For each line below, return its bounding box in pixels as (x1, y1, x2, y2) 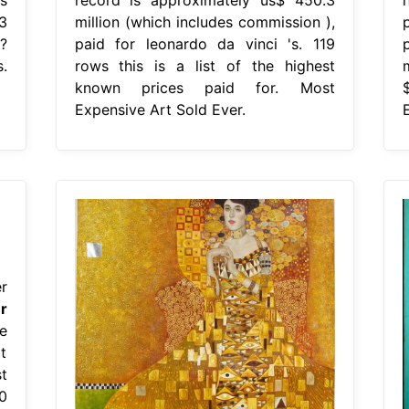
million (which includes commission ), (74, 12, 335, 31)
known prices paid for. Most (74, 78, 335, 97)
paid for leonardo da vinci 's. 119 (74, 34, 335, 53)
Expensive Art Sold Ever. (74, 100, 246, 119)
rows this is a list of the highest (74, 56, 335, 75)
